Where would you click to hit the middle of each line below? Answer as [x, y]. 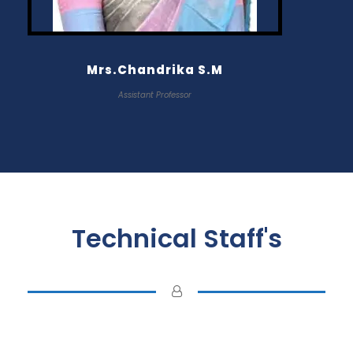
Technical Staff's [176, 239]
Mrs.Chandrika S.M [155, 70]
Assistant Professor [155, 95]
